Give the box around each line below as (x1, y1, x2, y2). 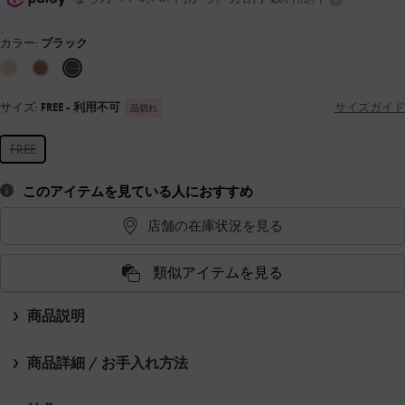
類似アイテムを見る (153, 263, 283, 283)
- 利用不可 (66, 99, 120, 116)
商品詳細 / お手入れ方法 (27, 353, 188, 373)
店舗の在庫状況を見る (147, 216, 283, 235)
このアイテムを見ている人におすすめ (23, 183, 253, 202)
